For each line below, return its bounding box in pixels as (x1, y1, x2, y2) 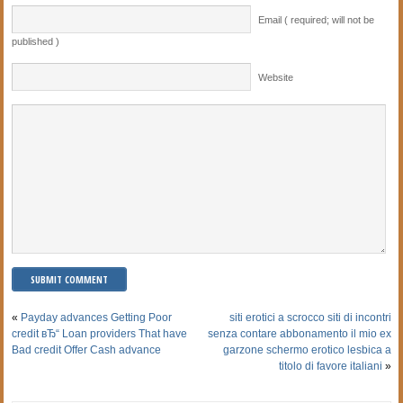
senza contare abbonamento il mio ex (207, 327, 391, 340)
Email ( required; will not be (258, 13, 375, 25)
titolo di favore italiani (278, 359, 382, 372)
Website (258, 71, 294, 83)
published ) (12, 35, 60, 47)
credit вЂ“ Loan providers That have (12, 327, 188, 340)
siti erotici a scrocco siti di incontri (228, 310, 391, 324)
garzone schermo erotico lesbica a (222, 343, 391, 356)
